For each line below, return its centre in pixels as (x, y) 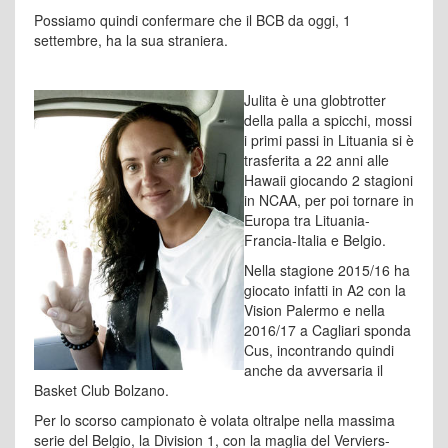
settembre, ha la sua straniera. (131, 40)
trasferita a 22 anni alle (316, 160)
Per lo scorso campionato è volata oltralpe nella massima (214, 420)
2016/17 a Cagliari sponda (327, 330)
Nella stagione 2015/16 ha (327, 270)
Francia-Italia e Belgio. (315, 240)
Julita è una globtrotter (315, 100)
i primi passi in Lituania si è (329, 140)
